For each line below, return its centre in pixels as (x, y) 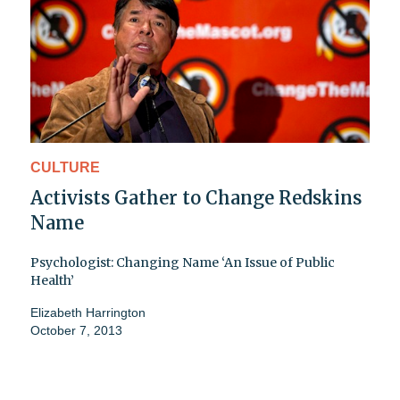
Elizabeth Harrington (88, 313)
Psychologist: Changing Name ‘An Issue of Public (183, 263)
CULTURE (65, 168)
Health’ (52, 281)
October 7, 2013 (76, 331)
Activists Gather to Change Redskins (196, 198)
